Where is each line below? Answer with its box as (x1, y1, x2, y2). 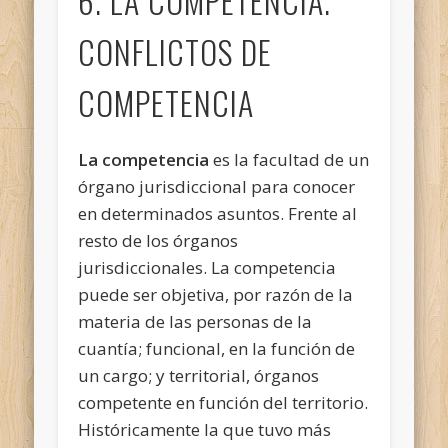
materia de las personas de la (78, 309, 313, 333)
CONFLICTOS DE (78, 27, 273, 75)
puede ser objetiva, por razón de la (78, 282, 354, 306)
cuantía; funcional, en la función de (78, 336, 356, 360)
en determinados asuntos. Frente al (78, 201, 358, 225)
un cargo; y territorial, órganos (78, 363, 320, 387)
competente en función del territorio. (78, 390, 369, 414)
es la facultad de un (209, 147, 370, 171)
